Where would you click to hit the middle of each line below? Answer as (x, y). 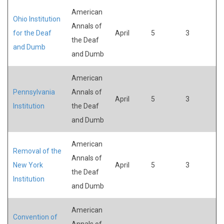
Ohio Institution (37, 19)
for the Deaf (32, 33)
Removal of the (37, 151)
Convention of (35, 217)
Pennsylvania (34, 92)
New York (28, 165)
